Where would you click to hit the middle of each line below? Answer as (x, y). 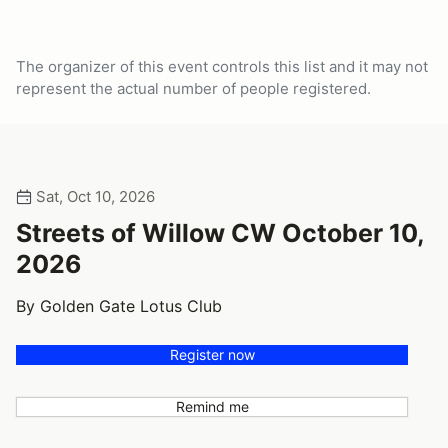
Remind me (212, 406)
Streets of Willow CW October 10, (220, 233)
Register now (212, 354)
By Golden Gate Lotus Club (119, 306)
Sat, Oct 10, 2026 (93, 196)
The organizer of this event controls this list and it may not (222, 66)
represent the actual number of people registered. (193, 88)
